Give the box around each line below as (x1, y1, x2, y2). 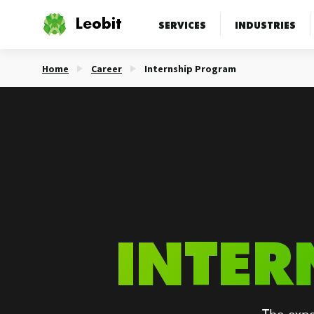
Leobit (76, 17, 121, 32)
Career (91, 62, 122, 75)
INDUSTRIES (234, 18, 296, 32)
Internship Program (144, 62, 236, 75)
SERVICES (158, 18, 206, 32)
